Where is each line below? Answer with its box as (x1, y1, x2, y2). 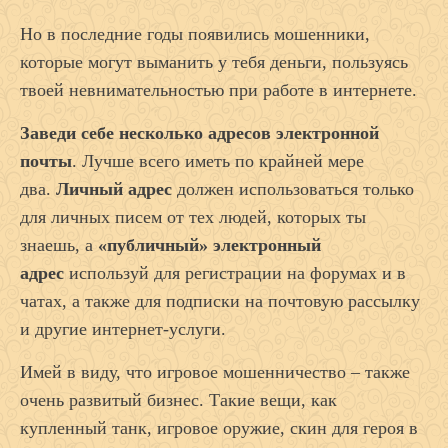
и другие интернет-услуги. (20, 319, 226, 340)
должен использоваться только (177, 179, 414, 200)
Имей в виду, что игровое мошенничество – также (20, 362, 410, 383)
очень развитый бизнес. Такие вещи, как (20, 390, 337, 411)
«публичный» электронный (98, 235, 321, 256)
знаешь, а (20, 235, 98, 256)
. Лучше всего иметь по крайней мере (72, 151, 364, 172)
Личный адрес (56, 179, 177, 200)
